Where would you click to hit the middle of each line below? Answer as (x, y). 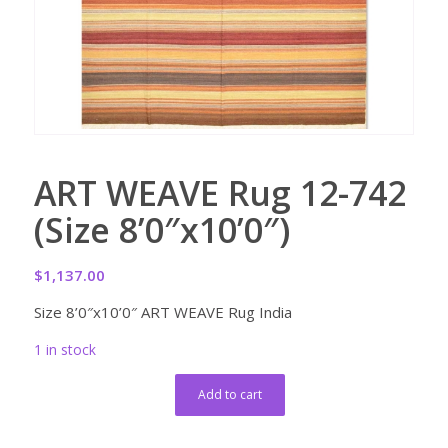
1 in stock (64, 350)
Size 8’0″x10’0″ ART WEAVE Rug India (162, 311)
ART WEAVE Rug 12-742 (219, 192)
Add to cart (230, 395)
